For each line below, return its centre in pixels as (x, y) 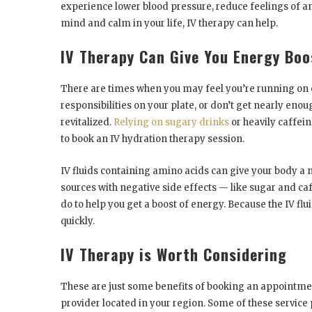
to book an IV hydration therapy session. (154, 139)
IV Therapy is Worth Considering (174, 254)
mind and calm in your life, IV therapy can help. (169, 23)
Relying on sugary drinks (171, 122)
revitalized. (87, 122)
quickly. (79, 221)
